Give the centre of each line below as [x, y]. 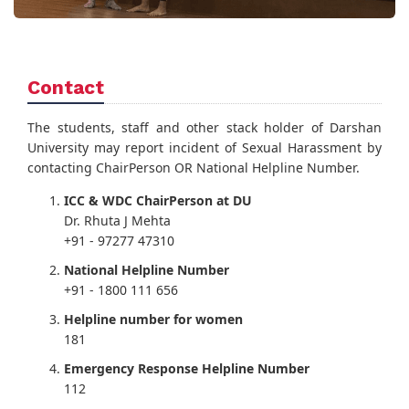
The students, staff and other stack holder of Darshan [204, 128]
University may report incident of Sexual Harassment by [204, 148]
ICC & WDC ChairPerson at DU [158, 201]
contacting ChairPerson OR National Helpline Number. [194, 168]
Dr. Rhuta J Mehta [117, 221]
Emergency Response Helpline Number [187, 369]
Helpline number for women [153, 320]
